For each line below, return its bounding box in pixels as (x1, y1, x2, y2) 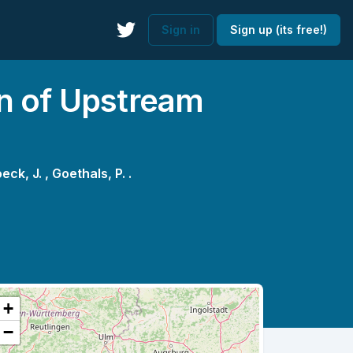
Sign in (161, 23, 200, 37)
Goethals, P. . (52, 165, 132, 181)
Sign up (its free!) (229, 23, 327, 37)
